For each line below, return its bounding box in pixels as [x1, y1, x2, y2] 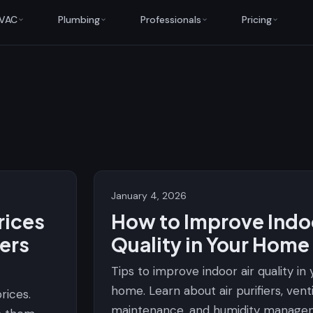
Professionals [140, 13, 201, 26]
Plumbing [57, 13, 100, 26]
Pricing [241, 13, 272, 26]
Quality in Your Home [111, 232, 310, 256]
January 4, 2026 [111, 189, 187, 202]
